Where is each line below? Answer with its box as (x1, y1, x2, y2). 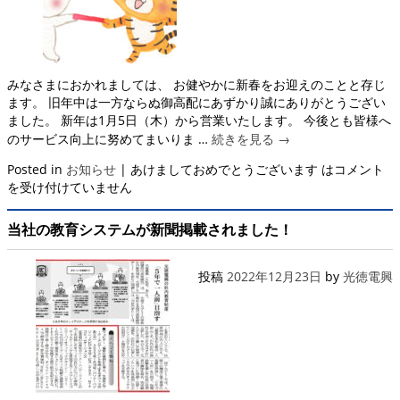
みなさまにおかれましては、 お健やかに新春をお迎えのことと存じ (7, 76, 386, 94)
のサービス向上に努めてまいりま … (7, 130, 212, 148)
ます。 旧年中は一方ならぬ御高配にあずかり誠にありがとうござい (7, 94, 386, 112)
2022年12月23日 (227, 267, 321, 285)
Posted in (7, 161, 62, 179)
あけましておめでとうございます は (130, 161, 334, 179)
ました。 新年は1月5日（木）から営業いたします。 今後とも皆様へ (7, 112, 391, 129)
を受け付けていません (7, 179, 132, 196)
